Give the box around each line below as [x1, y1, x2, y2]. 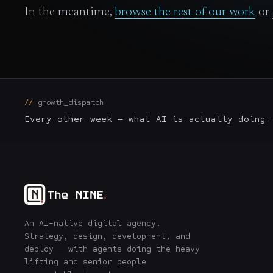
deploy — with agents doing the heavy [24, 244, 200, 255]
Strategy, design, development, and [24, 231, 190, 242]
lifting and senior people [24, 257, 146, 268]
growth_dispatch [37, 97, 104, 107]
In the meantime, [24, 5, 112, 18]
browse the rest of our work [115, 5, 255, 18]
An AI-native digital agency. [24, 218, 161, 229]
